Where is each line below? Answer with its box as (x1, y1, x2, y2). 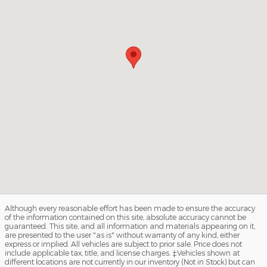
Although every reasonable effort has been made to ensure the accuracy (5, 203, 255, 212)
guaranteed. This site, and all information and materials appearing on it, (5, 221, 255, 230)
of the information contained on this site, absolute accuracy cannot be (5, 212, 246, 221)
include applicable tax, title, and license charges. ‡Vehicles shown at (5, 248, 240, 257)
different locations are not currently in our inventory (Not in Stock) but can (5, 257, 255, 266)
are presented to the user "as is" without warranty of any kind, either (5, 230, 240, 239)
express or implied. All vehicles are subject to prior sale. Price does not (5, 239, 242, 248)
